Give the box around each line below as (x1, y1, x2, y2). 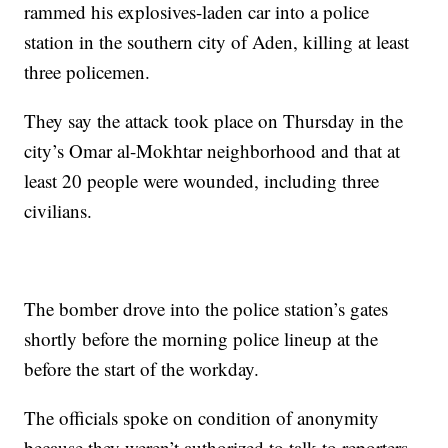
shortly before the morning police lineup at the (24, 326, 379, 351)
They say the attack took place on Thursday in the (24, 108, 404, 133)
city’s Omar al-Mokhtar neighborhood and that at (24, 138, 401, 163)
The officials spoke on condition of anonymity (24, 405, 380, 430)
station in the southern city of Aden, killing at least (24, 29, 410, 54)
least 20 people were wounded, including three (24, 168, 380, 193)
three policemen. (24, 59, 151, 84)
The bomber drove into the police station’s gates (24, 296, 389, 321)
